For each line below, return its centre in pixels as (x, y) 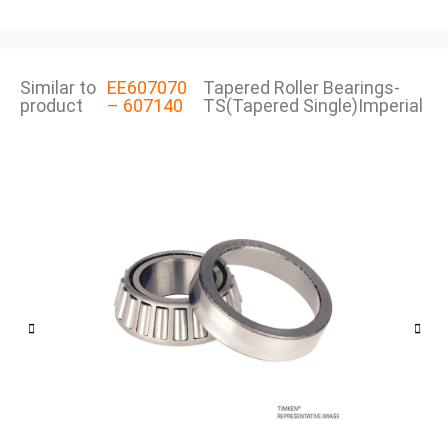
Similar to (58, 88)
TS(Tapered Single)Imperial (312, 106)
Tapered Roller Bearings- (301, 88)
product (51, 106)
